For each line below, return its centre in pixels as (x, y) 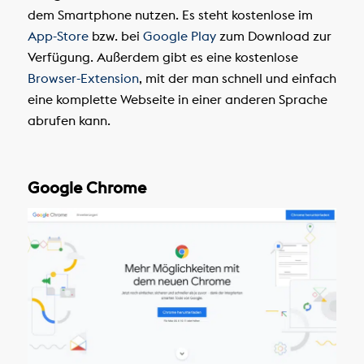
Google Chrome (87, 188)
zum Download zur (273, 36)
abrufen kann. (69, 121)
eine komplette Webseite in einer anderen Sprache (177, 100)
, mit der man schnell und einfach (237, 78)
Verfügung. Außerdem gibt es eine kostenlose (162, 57)
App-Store (58, 36)
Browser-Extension (83, 78)
